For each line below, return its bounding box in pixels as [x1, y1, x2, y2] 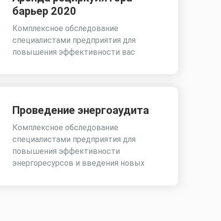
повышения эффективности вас [12, 47, 136, 57]
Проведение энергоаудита [12, 104, 149, 116]
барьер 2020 [12, 5, 77, 17]
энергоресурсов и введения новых [12, 158, 145, 168]
